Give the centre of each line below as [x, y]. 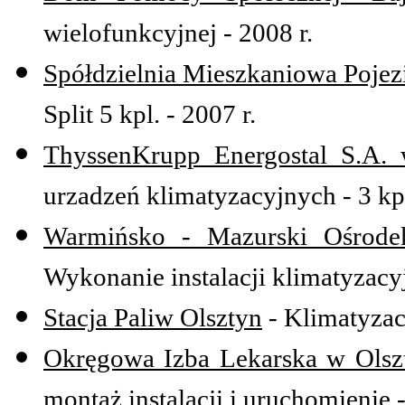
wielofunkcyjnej [130, 33]
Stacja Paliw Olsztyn [153, 318]
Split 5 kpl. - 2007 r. [150, 114]
